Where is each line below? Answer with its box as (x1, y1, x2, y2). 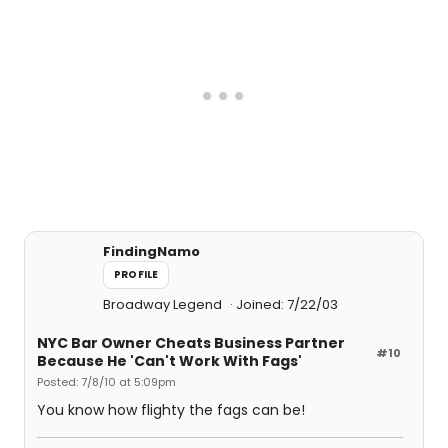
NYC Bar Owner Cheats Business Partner (37, 332, 345, 353)
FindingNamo (103, 241, 200, 261)
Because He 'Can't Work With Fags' (37, 350, 302, 371)
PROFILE (114, 266, 159, 282)
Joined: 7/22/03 (236, 294, 338, 314)
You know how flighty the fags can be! (37, 399, 305, 420)
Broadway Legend (103, 294, 225, 314)
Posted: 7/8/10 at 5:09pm (37, 373, 176, 390)
